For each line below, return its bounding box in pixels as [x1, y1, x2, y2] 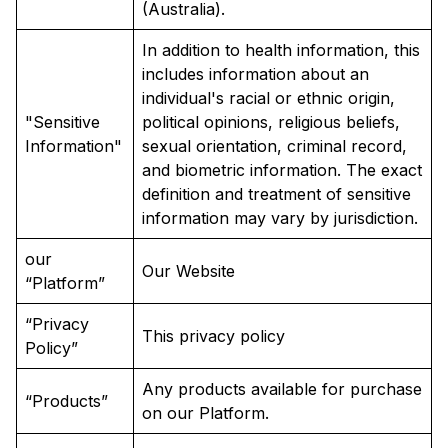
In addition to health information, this [142, 40, 420, 61]
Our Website [142, 261, 235, 282]
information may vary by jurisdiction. [142, 208, 418, 229]
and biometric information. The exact [142, 160, 422, 181]
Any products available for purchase [142, 379, 422, 400]
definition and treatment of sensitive [142, 184, 411, 205]
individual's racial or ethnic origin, [142, 88, 395, 109]
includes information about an [142, 64, 369, 85]
